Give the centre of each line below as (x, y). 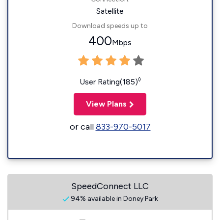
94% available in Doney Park (113, 199)
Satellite (110, 11)
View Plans (106, 104)
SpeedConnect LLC (110, 186)
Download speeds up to (110, 26)
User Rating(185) (109, 82)
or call (82, 127)
